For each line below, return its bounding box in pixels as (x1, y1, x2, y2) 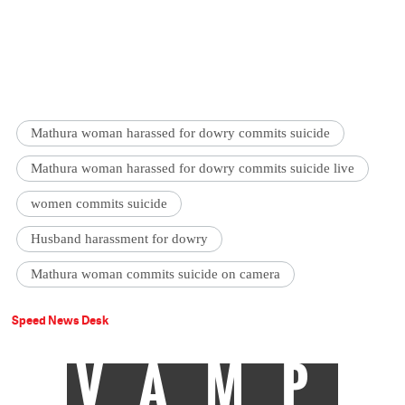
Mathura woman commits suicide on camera (31, 267, 281, 282)
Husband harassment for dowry (31, 231, 209, 247)
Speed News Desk (12, 312, 109, 329)
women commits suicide (31, 196, 168, 212)
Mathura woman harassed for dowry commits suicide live (31, 161, 355, 176)
